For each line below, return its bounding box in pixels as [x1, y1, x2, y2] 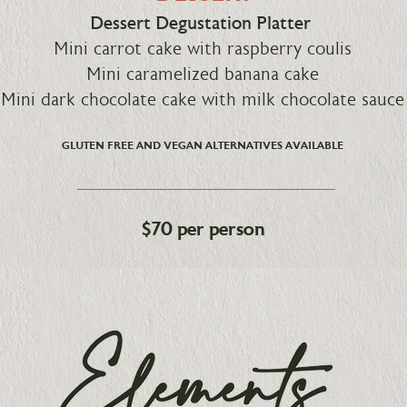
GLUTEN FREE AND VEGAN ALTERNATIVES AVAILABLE [61, 141, 343, 152]
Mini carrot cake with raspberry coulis [53, 41, 352, 59]
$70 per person [141, 221, 265, 240]
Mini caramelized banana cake [85, 66, 319, 84]
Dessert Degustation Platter [89, 15, 315, 34]
